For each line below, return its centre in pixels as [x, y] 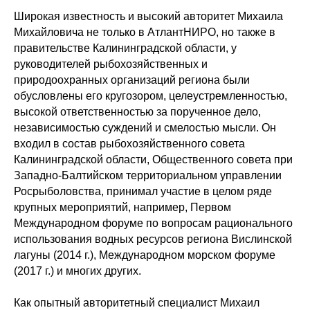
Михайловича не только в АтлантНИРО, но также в [145, 32]
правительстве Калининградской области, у [125, 48]
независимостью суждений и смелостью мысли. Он [145, 128]
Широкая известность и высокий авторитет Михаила [148, 16]
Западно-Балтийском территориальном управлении [148, 175]
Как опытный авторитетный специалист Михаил [137, 303]
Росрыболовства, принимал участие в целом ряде [143, 191]
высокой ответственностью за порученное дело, [137, 112]
